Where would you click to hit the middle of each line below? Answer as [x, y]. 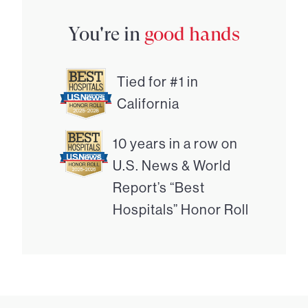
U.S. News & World [172, 166]
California [148, 104]
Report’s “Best [159, 188]
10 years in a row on [176, 144]
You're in [106, 34]
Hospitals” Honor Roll [181, 210]
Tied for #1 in [158, 82]
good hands [192, 34]
